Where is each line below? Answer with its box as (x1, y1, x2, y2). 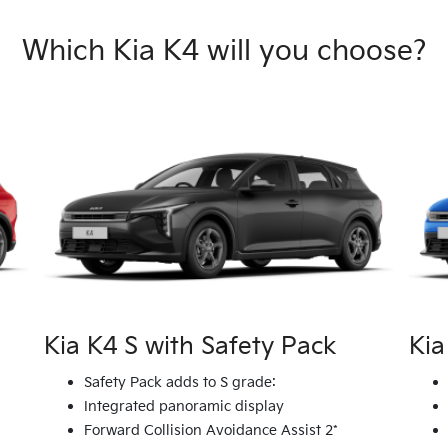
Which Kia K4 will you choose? (21, 34, 427, 68)
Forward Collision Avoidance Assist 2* (83, 422, 338, 440)
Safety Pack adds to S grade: (83, 374, 276, 392)
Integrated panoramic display (83, 398, 284, 416)
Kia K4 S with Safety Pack (43, 332, 337, 362)
